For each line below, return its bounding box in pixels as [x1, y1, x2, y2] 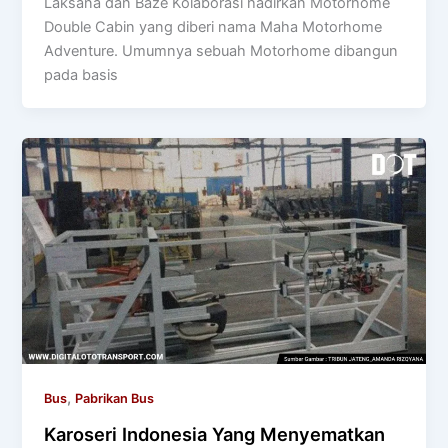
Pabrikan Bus [75, 391, 155, 407]
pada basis [44, 65, 119, 84]
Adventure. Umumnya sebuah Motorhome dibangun [44, 41, 399, 60]
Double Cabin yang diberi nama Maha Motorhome [44, 17, 383, 36]
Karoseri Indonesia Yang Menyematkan [44, 422, 386, 445]
